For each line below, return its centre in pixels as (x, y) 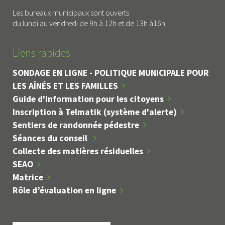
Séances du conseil (51, 138)
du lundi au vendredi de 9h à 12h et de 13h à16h (89, 23)
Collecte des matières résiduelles (78, 151)
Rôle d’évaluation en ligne (64, 191)
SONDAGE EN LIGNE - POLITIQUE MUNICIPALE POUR (111, 73)
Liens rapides (41, 53)
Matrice (28, 178)
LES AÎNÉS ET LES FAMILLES (65, 86)
